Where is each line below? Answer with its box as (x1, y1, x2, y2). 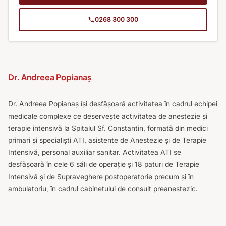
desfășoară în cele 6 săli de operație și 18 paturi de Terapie (8, 160, 199, 168)
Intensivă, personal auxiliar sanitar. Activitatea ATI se (8, 148, 181, 156)
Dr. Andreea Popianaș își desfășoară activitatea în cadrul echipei (8, 99, 217, 108)
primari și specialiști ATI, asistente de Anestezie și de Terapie (8, 136, 206, 144)
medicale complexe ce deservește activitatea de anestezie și (8, 111, 207, 120)
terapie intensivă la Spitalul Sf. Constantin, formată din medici (8, 124, 208, 132)
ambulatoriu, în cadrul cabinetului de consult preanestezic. (8, 184, 198, 193)
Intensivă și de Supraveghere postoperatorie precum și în (8, 172, 194, 181)
